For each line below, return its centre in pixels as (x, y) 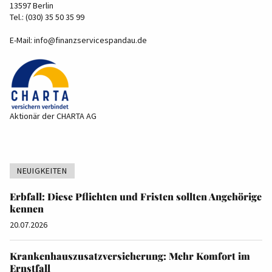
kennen (27, 209)
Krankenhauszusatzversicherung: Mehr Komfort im (130, 256)
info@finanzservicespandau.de (90, 40)
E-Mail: (22, 40)
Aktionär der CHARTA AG (53, 116)
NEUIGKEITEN (42, 171)
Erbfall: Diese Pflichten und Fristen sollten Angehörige (136, 196)
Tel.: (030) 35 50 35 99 (47, 17)
